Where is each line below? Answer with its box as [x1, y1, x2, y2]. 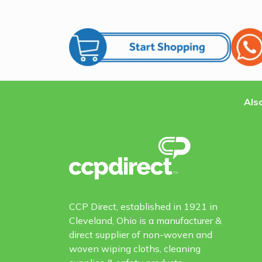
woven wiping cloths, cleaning [69, 242, 201, 254]
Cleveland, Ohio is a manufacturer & [69, 214, 222, 226]
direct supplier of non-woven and [69, 228, 212, 240]
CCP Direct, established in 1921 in [69, 200, 218, 212]
